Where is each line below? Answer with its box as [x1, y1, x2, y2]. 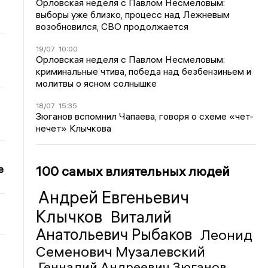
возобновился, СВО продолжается [36, 20, 189, 32]
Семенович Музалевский [36, 242, 206, 260]
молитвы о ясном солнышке [36, 77, 157, 89]
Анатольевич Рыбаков [36, 224, 196, 244]
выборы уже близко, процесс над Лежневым [36, 8, 230, 20]
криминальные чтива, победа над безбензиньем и [36, 65, 252, 77]
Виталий [111, 207, 172, 227]
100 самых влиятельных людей [36, 162, 230, 179]
